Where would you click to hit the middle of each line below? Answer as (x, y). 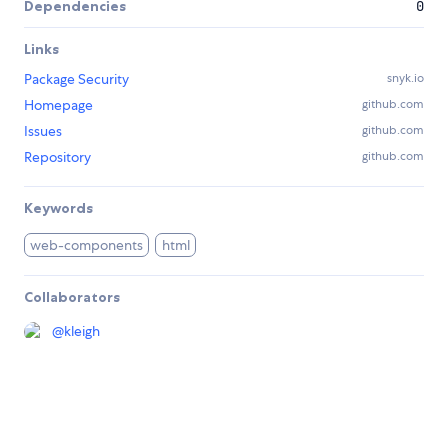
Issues (43, 131)
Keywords (58, 208)
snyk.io (405, 78)
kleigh (82, 331)
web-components (87, 245)
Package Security (76, 79)
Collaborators (72, 297)
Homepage (58, 105)
